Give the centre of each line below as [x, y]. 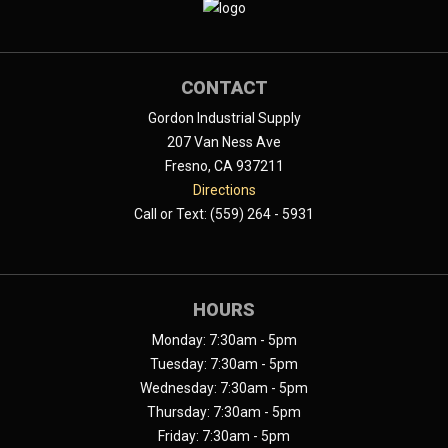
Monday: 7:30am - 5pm [224, 340]
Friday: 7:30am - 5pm [224, 436]
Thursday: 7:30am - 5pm [224, 412]
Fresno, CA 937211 [224, 166]
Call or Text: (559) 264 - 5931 [224, 214]
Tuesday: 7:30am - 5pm [224, 364]
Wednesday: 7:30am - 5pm [224, 388]
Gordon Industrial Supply [224, 118]
